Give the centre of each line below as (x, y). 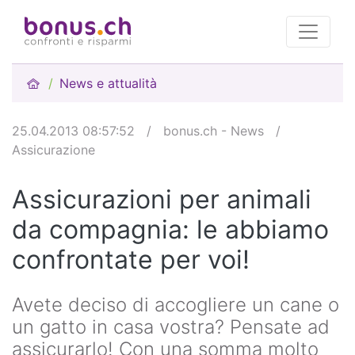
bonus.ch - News (214, 131)
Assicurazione (53, 150)
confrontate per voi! (131, 260)
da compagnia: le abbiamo (170, 229)
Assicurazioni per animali (162, 199)
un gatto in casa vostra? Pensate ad (171, 327)
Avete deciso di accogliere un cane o (176, 305)
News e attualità (109, 83)
